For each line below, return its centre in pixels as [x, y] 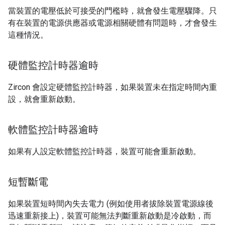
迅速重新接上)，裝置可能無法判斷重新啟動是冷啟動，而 [110, 216]
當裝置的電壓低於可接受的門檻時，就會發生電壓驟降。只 [113, 11]
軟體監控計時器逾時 [53, 130]
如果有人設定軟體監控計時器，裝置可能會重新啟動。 [104, 152]
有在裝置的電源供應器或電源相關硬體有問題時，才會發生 [113, 23]
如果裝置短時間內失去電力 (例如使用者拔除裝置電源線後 [111, 204]
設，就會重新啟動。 [44, 99]
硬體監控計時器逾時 [53, 66]
